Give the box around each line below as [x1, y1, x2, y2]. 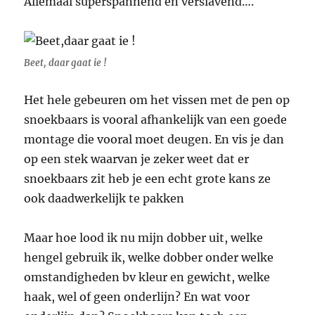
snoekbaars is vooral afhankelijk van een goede [24, 112, 288, 127]
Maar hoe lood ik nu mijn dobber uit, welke [24, 231, 264, 245]
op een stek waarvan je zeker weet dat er [24, 152, 250, 167]
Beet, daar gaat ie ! [24, 57, 107, 70]
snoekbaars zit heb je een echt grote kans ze [24, 172, 271, 186]
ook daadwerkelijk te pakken [24, 191, 185, 206]
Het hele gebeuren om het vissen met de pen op [24, 93, 290, 108]
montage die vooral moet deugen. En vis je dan [24, 132, 285, 147]
